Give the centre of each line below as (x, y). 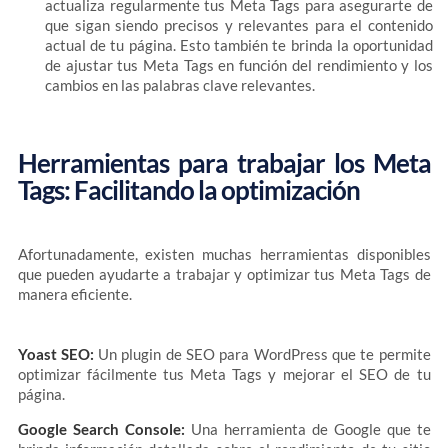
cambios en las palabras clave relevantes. (180, 85)
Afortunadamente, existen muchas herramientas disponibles (224, 254)
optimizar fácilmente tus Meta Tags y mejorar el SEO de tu (224, 374)
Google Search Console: (101, 429)
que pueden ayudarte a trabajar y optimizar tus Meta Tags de (224, 274)
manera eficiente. (76, 294)
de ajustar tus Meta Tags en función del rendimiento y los (239, 65)
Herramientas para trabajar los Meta (224, 163)
